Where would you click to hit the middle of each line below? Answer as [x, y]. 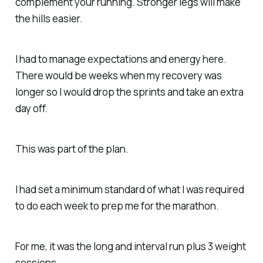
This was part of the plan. [72, 149]
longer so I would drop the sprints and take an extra [129, 92]
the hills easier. [49, 19]
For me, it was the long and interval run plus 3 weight [130, 246]
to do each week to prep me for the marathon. [117, 205]
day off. [31, 109]
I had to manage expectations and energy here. [121, 59]
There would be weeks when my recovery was [118, 76]
